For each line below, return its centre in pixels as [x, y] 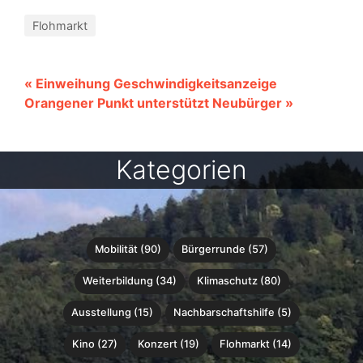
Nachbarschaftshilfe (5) [233, 312]
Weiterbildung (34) [129, 280]
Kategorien [181, 169]
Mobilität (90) [128, 249]
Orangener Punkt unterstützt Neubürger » [159, 102]
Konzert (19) [168, 344]
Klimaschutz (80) [239, 280]
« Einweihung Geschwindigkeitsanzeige [151, 83]
